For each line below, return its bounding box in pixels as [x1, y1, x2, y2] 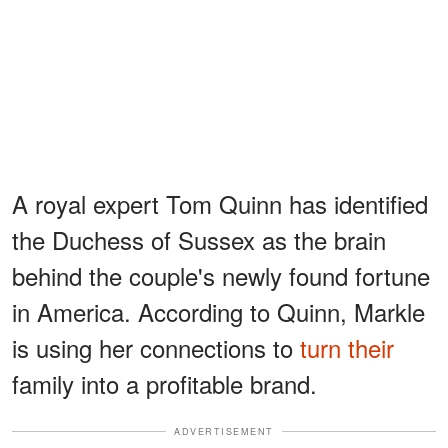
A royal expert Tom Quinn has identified [12, 185, 428, 221]
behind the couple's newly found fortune [12, 257, 430, 293]
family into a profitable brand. [12, 365, 317, 401]
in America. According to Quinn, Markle [12, 293, 425, 329]
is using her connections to [12, 329, 300, 365]
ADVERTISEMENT [174, 424, 274, 438]
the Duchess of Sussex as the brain [12, 221, 386, 257]
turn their [300, 329, 394, 365]
